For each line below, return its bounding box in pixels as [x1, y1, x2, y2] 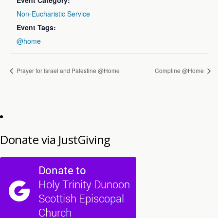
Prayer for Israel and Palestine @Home [15, 66, 120, 74]
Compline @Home [155, 66, 205, 74]
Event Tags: [17, 22, 56, 32]
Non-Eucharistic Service [17, 9, 91, 18]
